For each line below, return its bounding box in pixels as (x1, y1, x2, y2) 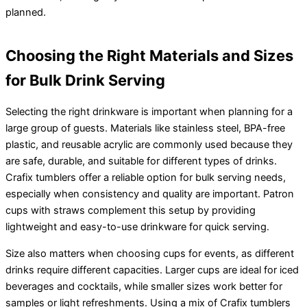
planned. (5, 5, 46, 19)
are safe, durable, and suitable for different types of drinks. (5, 155, 277, 168)
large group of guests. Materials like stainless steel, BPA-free (5, 122, 285, 135)
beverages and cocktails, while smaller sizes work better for (5, 280, 282, 293)
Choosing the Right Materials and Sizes (5, 46, 293, 64)
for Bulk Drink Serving (5, 71, 165, 89)
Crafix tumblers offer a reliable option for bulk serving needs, (5, 171, 286, 184)
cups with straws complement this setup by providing (5, 204, 256, 217)
